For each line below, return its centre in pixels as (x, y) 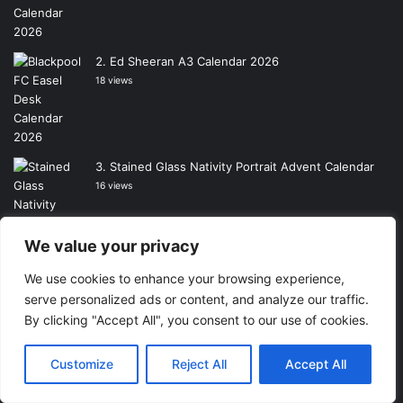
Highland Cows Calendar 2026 (195, 291)
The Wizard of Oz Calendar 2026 (201, 377)
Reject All (199, 364)
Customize (81, 364)
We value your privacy (112, 246)
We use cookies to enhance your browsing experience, (184, 278)
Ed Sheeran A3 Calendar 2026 (194, 62)
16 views (114, 186)
